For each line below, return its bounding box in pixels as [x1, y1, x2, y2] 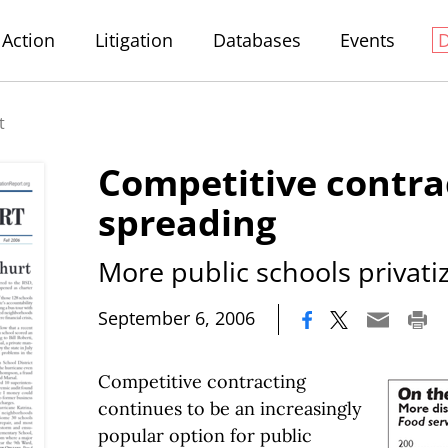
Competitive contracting [98, 369, 306, 393]
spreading [98, 198, 276, 247]
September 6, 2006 [98, 305, 255, 330]
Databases [212, 28, 301, 52]
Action [2, 28, 56, 52]
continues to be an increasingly [98, 396, 362, 420]
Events [340, 28, 396, 52]
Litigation [94, 28, 173, 52]
